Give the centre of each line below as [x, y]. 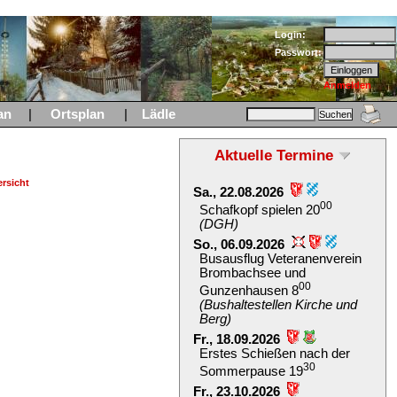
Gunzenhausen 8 [249, 291]
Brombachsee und [252, 273]
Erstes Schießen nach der [274, 354]
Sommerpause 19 [251, 372]
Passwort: [298, 52]
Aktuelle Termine [274, 155]
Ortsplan [78, 114]
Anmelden [347, 85]
